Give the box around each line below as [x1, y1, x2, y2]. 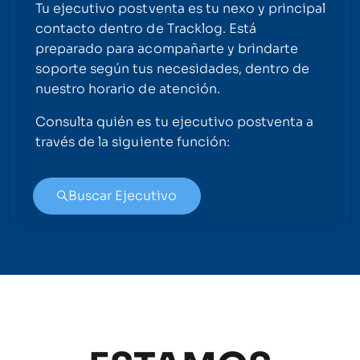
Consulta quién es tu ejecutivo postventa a [35, 112, 314, 130]
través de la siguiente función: [35, 133, 230, 150]
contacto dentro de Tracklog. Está [35, 19, 256, 37]
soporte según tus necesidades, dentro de [35, 59, 310, 77]
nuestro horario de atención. [35, 80, 220, 97]
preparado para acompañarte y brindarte [35, 39, 299, 57]
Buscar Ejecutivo [68, 186, 177, 204]
